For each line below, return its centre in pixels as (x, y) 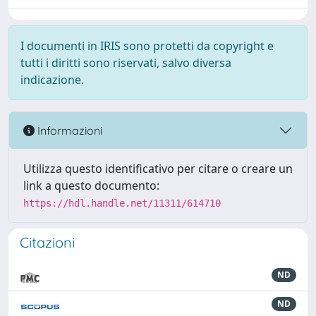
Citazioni (47, 242)
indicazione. (52, 80)
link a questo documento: (91, 186)
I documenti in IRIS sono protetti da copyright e (147, 46)
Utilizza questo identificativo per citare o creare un (158, 169)
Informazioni (68, 130)
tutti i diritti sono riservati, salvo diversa (126, 63)
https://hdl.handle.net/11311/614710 (122, 203)
